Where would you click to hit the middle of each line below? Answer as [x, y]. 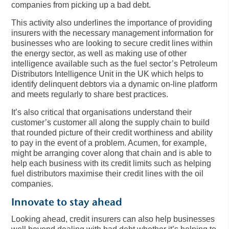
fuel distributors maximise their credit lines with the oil [108, 174]
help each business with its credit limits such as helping [111, 164]
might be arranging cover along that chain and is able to [112, 153]
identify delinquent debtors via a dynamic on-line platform [114, 84]
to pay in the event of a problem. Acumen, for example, [109, 143]
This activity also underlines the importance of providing [112, 23]
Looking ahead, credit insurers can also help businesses [113, 219]
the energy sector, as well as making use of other [99, 54]
